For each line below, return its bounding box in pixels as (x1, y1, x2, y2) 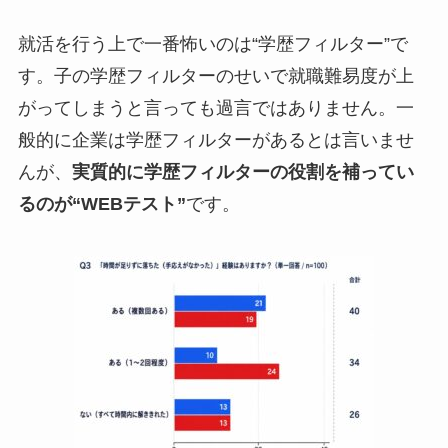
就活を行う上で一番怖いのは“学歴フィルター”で (17, 33, 408, 54)
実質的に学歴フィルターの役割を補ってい (71, 161, 414, 182)
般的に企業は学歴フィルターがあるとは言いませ (17, 129, 414, 150)
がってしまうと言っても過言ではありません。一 (17, 97, 414, 118)
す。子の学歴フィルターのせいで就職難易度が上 (17, 65, 414, 86)
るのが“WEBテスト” (17, 193, 186, 214)
